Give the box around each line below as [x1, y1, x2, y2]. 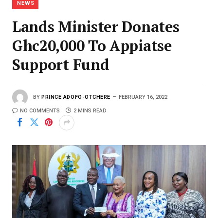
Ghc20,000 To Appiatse [12, 35, 172, 55]
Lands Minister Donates [12, 16, 180, 36]
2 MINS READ [73, 107, 107, 114]
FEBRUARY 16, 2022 [119, 93, 167, 100]
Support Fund [12, 54, 109, 74]
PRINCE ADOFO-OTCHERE [41, 93, 110, 100]
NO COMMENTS [20, 107, 60, 114]
